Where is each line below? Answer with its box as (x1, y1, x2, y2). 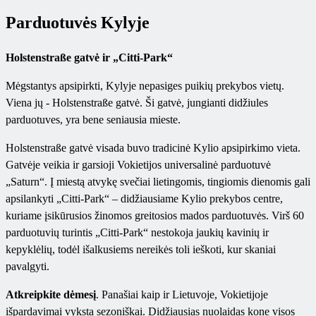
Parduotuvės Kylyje (6, 13, 150, 32)
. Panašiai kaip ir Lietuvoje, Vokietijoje (96, 288, 268, 301)
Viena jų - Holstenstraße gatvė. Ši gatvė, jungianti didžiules (6, 97, 268, 109)
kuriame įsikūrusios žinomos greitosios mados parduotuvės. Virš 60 (6, 209, 304, 222)
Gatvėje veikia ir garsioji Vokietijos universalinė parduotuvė (6, 159, 271, 171)
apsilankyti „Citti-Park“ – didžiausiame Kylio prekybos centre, (6, 193, 283, 205)
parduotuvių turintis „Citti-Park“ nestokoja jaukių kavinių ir (6, 226, 269, 239)
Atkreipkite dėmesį (6, 288, 96, 301)
